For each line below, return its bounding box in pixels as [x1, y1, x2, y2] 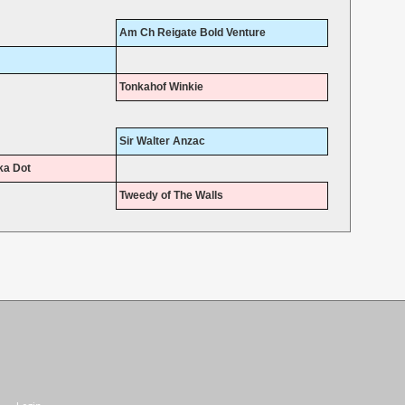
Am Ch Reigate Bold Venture [118, 26, 266, 40]
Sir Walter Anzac [118, 135, 205, 148]
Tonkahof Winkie [118, 80, 203, 94]
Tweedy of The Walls [118, 189, 223, 202]
